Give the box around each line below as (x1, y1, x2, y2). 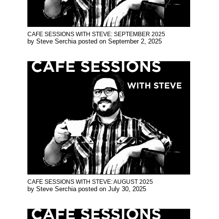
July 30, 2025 (108, 185, 146, 193)
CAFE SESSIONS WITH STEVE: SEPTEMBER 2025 (27, 31, 165, 38)
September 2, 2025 (108, 38, 162, 45)
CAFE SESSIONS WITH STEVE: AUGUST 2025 (27, 178, 153, 186)
